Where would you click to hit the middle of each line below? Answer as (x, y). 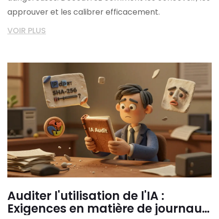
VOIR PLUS (27, 30)
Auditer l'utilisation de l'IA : (86, 196)
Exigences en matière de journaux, (109, 208)
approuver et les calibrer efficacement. (84, 12)
